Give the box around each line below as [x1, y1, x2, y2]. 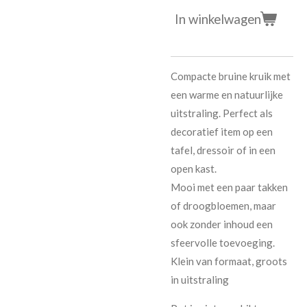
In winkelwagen [175, 11, 261, 27]
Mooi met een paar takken [171, 180, 288, 193]
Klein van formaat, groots [171, 254, 287, 267]
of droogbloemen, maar [171, 199, 276, 212]
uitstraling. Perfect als [171, 106, 273, 119]
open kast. [171, 162, 217, 175]
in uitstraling [171, 273, 229, 286]
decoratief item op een [171, 125, 273, 138]
